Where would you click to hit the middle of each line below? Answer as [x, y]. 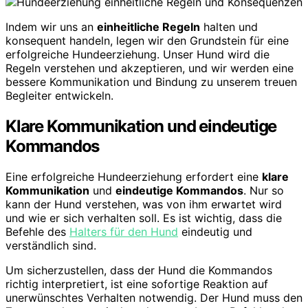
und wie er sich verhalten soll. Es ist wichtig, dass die [144, 218]
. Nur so [264, 191]
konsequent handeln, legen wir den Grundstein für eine [147, 41]
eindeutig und [215, 232]
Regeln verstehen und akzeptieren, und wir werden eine [150, 68]
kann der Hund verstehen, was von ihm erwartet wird [144, 205]
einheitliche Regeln [148, 27]
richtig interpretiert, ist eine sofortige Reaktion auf [137, 284]
